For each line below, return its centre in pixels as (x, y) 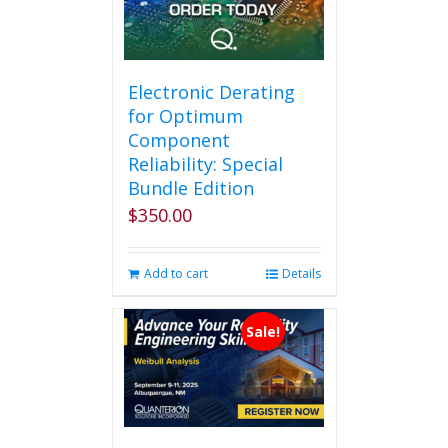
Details (301, 273)
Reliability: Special (205, 164)
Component (178, 140)
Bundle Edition (190, 188)
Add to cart (175, 273)
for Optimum (185, 116)
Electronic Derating (211, 92)
